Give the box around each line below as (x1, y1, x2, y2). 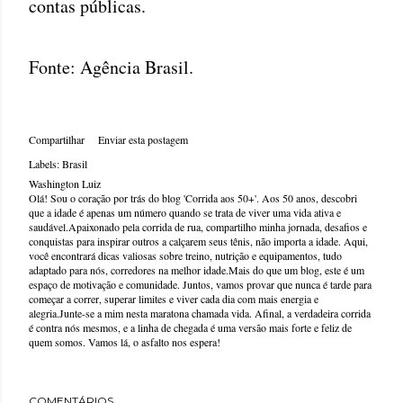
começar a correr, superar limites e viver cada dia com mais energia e (29, 291, 318, 306)
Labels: (29, 157, 59, 171)
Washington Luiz (29, 176, 101, 191)
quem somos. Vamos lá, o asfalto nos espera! (29, 335, 220, 349)
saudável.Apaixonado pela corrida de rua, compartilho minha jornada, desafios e (29, 219, 367, 234)
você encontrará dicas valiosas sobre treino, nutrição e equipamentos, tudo (29, 248, 342, 263)
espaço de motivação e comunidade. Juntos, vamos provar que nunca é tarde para (29, 277, 372, 291)
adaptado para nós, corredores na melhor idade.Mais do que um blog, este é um (29, 263, 364, 277)
